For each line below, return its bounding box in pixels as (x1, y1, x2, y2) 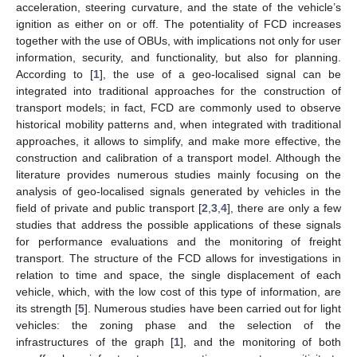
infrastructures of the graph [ (16, 335, 175, 348)
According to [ (16, 67, 93, 80)
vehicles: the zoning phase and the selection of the (16, 318, 341, 331)
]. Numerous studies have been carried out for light (84, 301, 342, 315)
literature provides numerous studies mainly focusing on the (16, 167, 341, 181)
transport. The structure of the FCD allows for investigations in (16, 251, 341, 265)
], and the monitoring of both (180, 335, 342, 348)
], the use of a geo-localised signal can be (100, 67, 341, 80)
